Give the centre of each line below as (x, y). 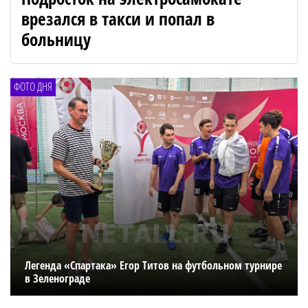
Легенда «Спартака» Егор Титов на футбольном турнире (153, 266)
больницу (56, 39)
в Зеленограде (57, 279)
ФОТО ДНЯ (33, 86)
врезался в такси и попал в (118, 18)
